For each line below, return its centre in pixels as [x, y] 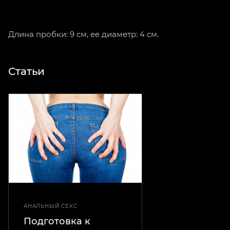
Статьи [26, 71]
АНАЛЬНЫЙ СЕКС [51, 206]
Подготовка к [57, 221]
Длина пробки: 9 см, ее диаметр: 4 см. [83, 34]
